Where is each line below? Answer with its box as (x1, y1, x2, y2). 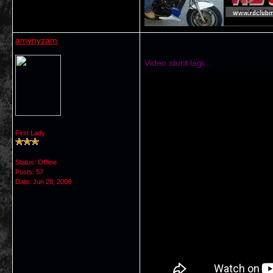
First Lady (15, 129, 45, 136)
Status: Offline (15, 158, 57, 166)
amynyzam (15, 35, 57, 45)
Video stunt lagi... (144, 58, 211, 68)
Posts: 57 (15, 168, 43, 175)
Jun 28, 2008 (33, 178, 71, 185)
